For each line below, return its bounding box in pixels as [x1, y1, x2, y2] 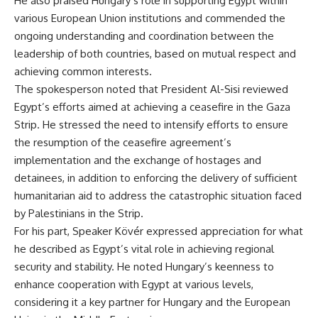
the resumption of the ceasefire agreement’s [14, 136, 231, 150]
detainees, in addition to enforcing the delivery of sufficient [14, 171, 297, 185]
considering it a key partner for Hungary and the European [14, 295, 290, 309]
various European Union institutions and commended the [14, 11, 285, 26]
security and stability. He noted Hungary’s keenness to [14, 260, 274, 274]
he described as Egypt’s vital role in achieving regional [14, 242, 274, 256]
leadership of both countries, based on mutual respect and [14, 47, 296, 61]
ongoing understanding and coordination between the [14, 29, 274, 43]
